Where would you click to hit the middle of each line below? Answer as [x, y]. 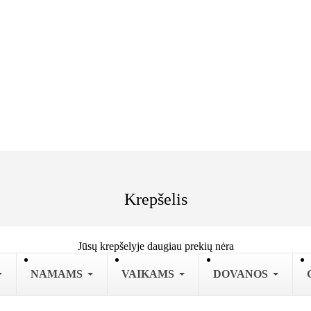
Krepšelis [155, 199]
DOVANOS [241, 274]
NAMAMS [57, 274]
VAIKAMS [148, 274]
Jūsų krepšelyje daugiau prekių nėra [155, 246]
